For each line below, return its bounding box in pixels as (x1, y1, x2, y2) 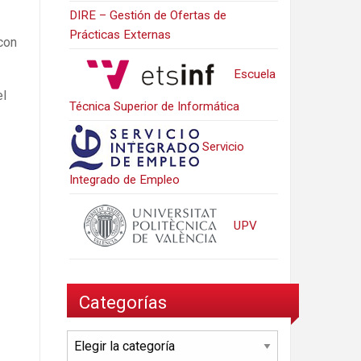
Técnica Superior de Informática (69, 98, 240, 114)
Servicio (199, 139, 245, 154)
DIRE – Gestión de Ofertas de (69, 7, 227, 23)
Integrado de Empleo (69, 172, 180, 187)
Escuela (230, 66, 276, 81)
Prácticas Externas (69, 27, 172, 42)
